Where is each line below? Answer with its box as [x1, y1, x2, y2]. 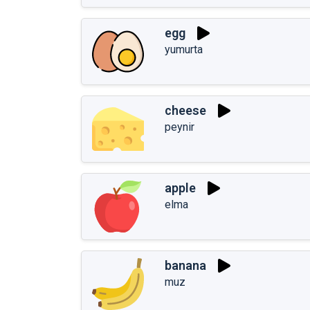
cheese [165, 103, 206, 118]
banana [165, 258, 206, 273]
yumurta [165, 42, 203, 56]
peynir [165, 120, 194, 134]
